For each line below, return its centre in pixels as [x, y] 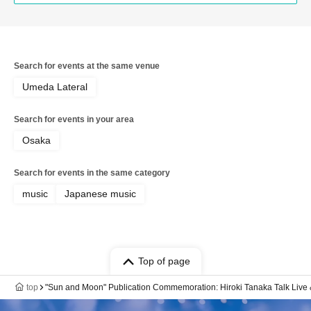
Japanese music [100, 194]
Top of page [164, 261]
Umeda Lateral [55, 87]
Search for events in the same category [92, 173]
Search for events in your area [74, 120]
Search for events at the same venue [87, 66]
